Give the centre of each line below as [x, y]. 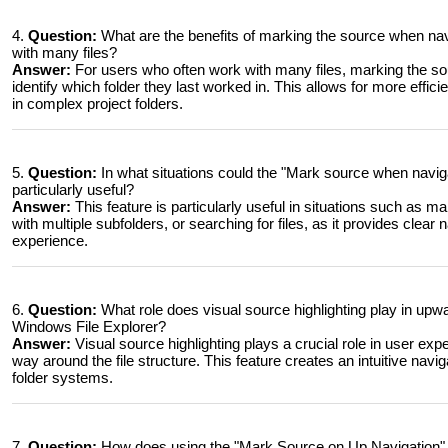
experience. [50, 240]
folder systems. [62, 377]
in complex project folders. [97, 103]
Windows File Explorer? [89, 326]
